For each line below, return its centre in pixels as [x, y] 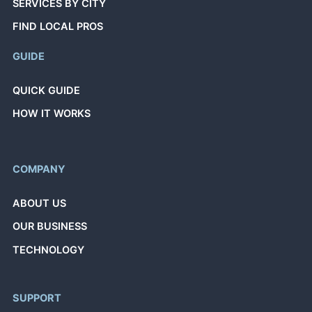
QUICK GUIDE [47, 91]
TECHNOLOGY [49, 250]
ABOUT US [40, 204]
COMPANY [39, 169]
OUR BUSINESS [50, 227]
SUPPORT [37, 298]
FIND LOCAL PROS [58, 27]
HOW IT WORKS [52, 114]
